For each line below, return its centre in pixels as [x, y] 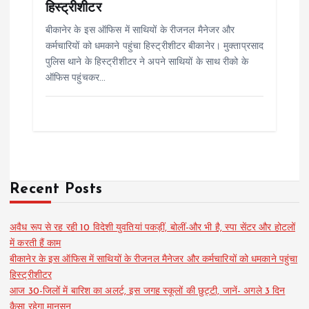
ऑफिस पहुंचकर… [76, 79]
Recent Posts [56, 190]
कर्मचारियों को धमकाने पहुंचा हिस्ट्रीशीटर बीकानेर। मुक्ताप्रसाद [154, 47]
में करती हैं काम [36, 244]
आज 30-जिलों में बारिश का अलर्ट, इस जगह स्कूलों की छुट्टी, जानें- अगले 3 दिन [148, 292]
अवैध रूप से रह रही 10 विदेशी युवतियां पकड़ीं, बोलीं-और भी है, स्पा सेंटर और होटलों [152, 228]
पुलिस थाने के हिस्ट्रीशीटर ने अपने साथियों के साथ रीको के [147, 63]
